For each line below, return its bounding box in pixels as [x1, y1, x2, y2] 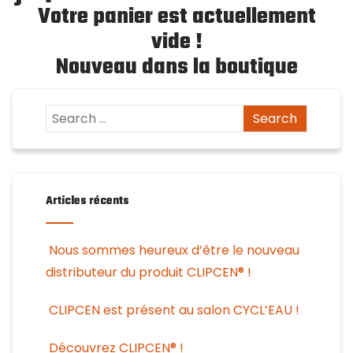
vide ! [150, 25, 203, 60]
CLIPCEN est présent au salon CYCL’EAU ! [48, 301, 299, 320]
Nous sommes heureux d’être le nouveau [48, 241, 299, 260]
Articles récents [45, 192, 129, 211]
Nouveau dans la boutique [55, 50, 298, 85]
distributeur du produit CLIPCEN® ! [45, 263, 251, 282]
